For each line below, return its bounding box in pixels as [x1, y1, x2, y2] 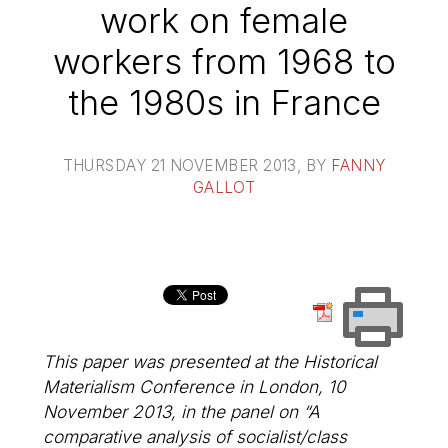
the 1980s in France [67, 81, 381, 123]
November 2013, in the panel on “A [43, 400, 321, 422]
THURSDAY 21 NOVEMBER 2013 [62, 155, 297, 175]
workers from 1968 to [52, 40, 396, 82]
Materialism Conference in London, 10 [43, 375, 347, 397]
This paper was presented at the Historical [43, 350, 378, 372]
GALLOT [192, 177, 256, 197]
